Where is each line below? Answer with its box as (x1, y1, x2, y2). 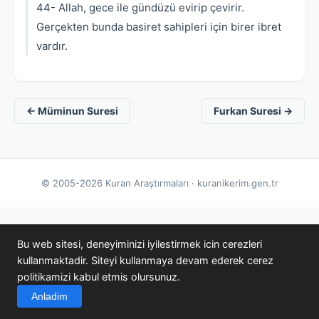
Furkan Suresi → (214, 105, 293, 117)
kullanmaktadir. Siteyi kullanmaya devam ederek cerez (17, 254, 273, 266)
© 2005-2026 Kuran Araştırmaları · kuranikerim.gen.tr (41, 177, 278, 189)
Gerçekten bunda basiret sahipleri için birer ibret (36, 20, 281, 33)
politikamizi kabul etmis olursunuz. (17, 271, 180, 283)
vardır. (36, 39, 68, 53)
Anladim (31, 291, 68, 302)
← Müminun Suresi (26, 105, 118, 117)
